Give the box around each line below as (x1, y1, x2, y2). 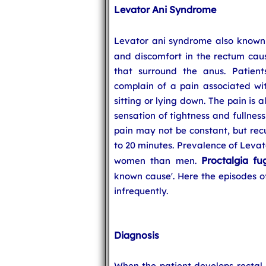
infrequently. (114, 185, 168, 197)
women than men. (114, 155, 201, 166)
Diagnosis (114, 229, 159, 241)
